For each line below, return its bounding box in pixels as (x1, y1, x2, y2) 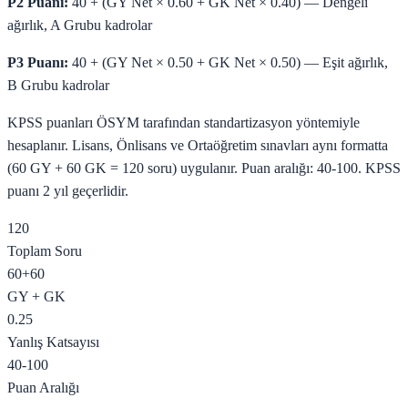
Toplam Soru (7, 242, 82, 259)
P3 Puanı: (7, 54, 68, 70)
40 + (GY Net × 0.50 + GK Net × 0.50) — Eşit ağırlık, (68, 54, 388, 70)
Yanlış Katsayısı (7, 333, 99, 350)
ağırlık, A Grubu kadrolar (7, 16, 152, 33)
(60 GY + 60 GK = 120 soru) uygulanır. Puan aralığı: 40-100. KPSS (7, 159, 401, 176)
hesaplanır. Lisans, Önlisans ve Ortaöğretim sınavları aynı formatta (7, 137, 388, 153)
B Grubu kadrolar (7, 76, 109, 93)
